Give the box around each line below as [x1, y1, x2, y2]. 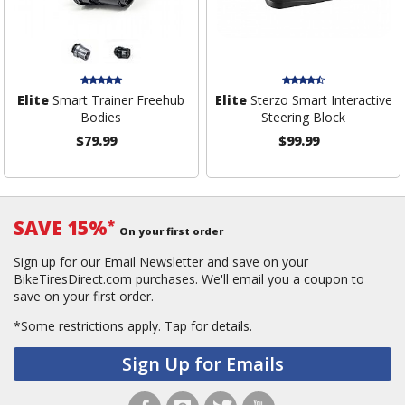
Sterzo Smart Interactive [246, 91, 392, 109]
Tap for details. [165, 317, 252, 335]
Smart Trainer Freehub [49, 91, 185, 109]
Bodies [80, 108, 122, 127]
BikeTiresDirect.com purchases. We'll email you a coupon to [14, 270, 364, 288]
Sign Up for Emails [121, 352, 284, 377]
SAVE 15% [14, 215, 108, 241]
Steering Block [261, 108, 346, 127]
